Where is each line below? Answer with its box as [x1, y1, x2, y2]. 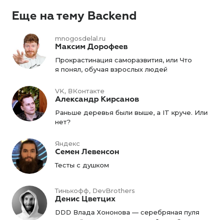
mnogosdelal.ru [55, 34, 106, 42]
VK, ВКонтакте [55, 87, 105, 95]
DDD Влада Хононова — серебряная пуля [55, 208, 199, 216]
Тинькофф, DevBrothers [55, 187, 135, 194]
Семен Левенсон [55, 147, 119, 157]
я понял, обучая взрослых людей [55, 65, 167, 73]
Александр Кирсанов [55, 94, 139, 104]
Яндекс [55, 139, 80, 147]
